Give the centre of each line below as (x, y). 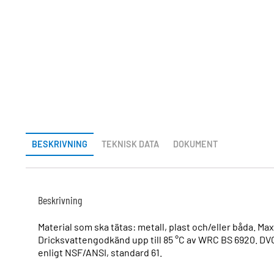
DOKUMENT (195, 144)
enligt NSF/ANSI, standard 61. (100, 253)
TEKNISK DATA (130, 144)
